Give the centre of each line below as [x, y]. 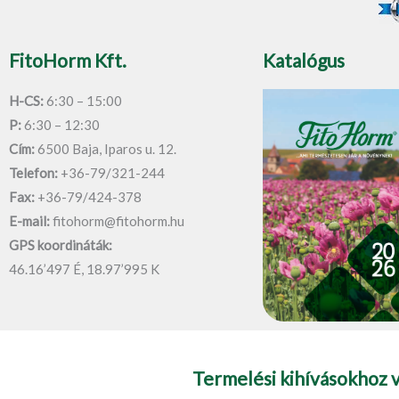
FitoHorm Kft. [68, 60]
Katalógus [304, 60]
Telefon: [33, 172]
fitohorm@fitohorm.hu [117, 220]
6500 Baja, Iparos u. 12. [106, 148]
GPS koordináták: [61, 244]
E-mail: [29, 220]
